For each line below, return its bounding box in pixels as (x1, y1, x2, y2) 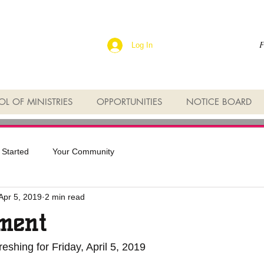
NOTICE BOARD (186, 96, 252, 107)
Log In (131, 40, 153, 49)
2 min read (45, 192, 85, 202)
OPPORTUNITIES (97, 96, 162, 107)
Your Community (52, 146, 114, 156)
